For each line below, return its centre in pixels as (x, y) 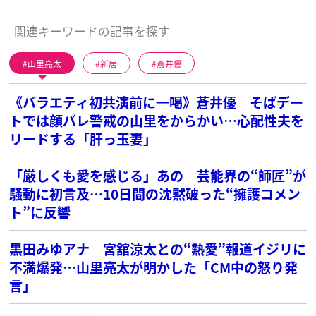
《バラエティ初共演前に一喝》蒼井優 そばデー (157, 102)
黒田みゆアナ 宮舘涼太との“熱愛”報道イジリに (158, 248)
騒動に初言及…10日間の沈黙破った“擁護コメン (155, 193)
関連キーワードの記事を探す (92, 31)
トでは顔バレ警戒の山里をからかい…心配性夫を (157, 120)
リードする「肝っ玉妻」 (83, 138)
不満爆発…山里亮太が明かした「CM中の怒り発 (154, 267)
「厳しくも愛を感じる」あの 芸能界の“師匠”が (158, 175)
